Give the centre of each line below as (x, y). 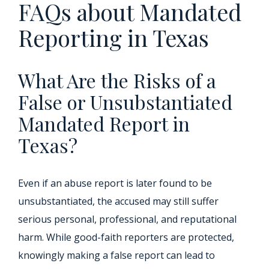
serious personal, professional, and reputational (127, 219)
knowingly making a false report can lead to (116, 255)
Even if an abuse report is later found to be (115, 183)
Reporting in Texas (113, 38)
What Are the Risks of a (117, 80)
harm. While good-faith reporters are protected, (126, 237)
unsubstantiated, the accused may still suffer (118, 201)
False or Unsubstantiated (125, 102)
